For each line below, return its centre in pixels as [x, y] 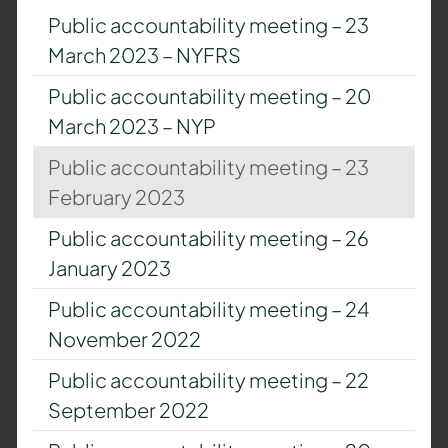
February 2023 [116, 196]
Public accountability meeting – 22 [208, 379]
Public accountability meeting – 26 [208, 237]
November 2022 [124, 338]
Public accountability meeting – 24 [208, 308]
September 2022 [128, 409]
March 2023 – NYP [131, 125]
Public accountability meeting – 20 [209, 95]
